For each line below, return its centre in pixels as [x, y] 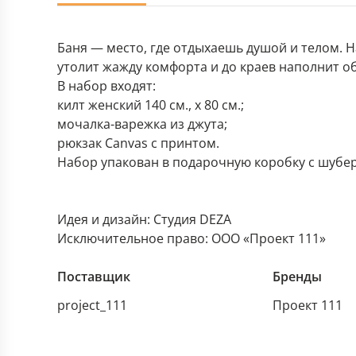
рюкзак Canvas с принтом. [138, 143]
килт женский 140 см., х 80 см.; [151, 105]
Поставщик [94, 277]
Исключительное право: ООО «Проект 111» [192, 238]
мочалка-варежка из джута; [142, 124]
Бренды [297, 277]
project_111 [92, 305]
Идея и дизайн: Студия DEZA [144, 219]
